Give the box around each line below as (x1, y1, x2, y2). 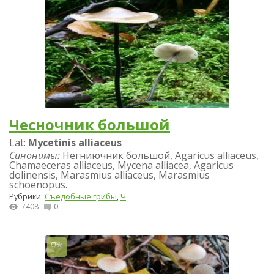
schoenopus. (9, 178, 67, 192)
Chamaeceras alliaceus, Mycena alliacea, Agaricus (9, 158, 234, 172)
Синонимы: (9, 149, 60, 163)
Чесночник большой (9, 114, 170, 135)
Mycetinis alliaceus (28, 136, 122, 150)
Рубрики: (9, 191, 45, 202)
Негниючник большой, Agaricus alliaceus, (60, 149, 259, 163)
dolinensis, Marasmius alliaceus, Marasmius (9, 168, 210, 182)
